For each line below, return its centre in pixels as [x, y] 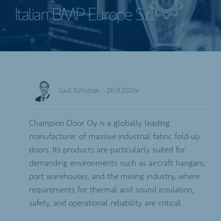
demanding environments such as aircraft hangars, [117, 163]
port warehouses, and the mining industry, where [114, 177]
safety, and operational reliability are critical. [106, 203]
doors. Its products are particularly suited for [107, 150]
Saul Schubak [79, 91]
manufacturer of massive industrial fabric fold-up [114, 137]
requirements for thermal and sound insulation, [111, 190]
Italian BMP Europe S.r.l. [85, 16]
